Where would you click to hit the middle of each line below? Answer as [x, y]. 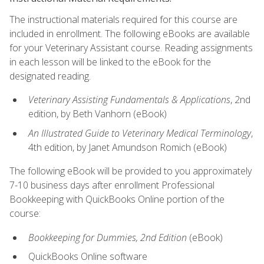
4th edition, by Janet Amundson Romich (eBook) [128, 148]
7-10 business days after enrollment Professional [112, 185]
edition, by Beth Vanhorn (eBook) [98, 114]
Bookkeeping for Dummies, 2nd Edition [109, 237]
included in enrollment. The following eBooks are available [130, 34]
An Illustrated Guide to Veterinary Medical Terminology [140, 133]
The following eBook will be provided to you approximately [131, 171]
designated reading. [50, 76]
